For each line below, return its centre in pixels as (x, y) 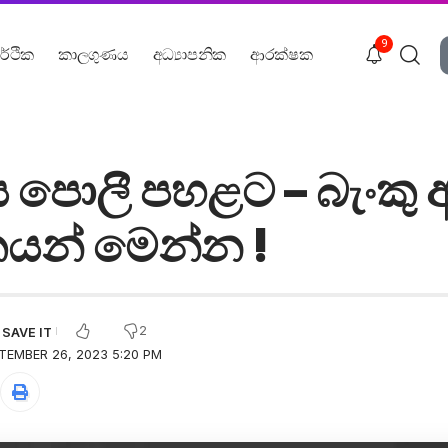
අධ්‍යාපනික (189, 54)
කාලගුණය (93, 54)
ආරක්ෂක (281, 54)
